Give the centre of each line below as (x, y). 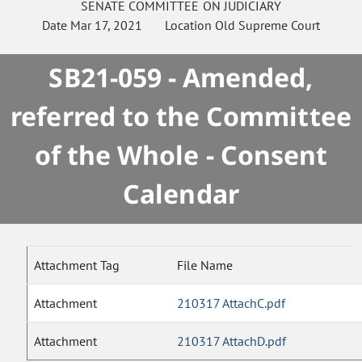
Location (178, 25)
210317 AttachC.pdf (232, 303)
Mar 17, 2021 (106, 25)
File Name (205, 265)
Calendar (181, 194)
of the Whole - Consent (181, 155)
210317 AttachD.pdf (232, 341)
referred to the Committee (181, 116)
